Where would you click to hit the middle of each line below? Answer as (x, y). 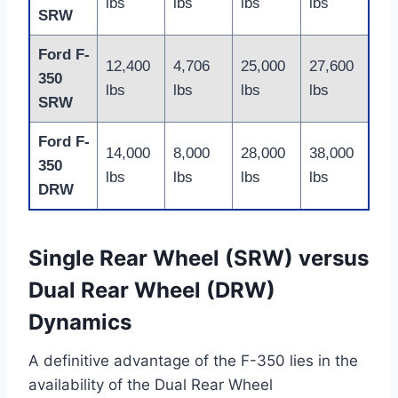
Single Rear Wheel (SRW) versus (199, 259)
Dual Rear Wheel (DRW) (152, 291)
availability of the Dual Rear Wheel (151, 385)
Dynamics (80, 322)
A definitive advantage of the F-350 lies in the (193, 361)
